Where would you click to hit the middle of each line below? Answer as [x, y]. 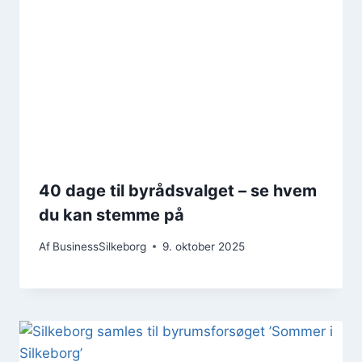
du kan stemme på [112, 215]
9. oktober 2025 [204, 246]
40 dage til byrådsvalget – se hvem [178, 191]
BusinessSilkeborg [100, 246]
